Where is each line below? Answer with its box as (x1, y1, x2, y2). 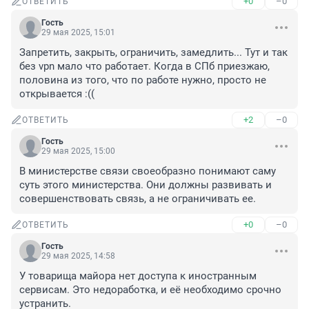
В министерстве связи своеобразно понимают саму (19, 165, 276, 178)
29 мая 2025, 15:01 (41, 28, 115, 38)
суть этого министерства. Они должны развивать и (19, 179, 272, 192)
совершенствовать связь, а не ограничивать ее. (19, 192, 256, 206)
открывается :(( (19, 88, 94, 101)
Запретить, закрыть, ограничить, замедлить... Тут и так (19, 46, 288, 59)
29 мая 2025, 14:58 (41, 251, 115, 261)
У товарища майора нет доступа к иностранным (19, 270, 257, 283)
